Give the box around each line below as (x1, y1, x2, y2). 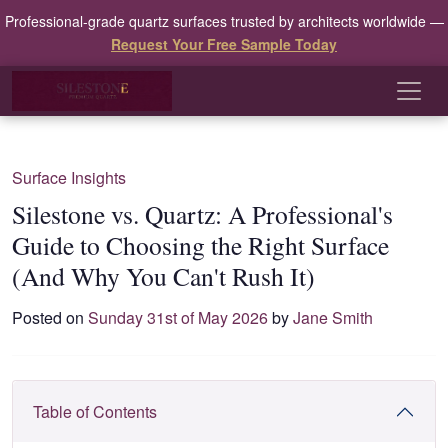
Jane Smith (293, 306, 373, 329)
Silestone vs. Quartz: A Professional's (12, 197, 393, 231)
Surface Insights (12, 166, 126, 189)
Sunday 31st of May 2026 (88, 306, 268, 329)
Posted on (12, 306, 88, 329)
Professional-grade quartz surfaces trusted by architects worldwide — (4, 11, 444, 31)
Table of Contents (33, 400, 157, 423)
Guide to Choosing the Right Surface (12, 228, 389, 262)
